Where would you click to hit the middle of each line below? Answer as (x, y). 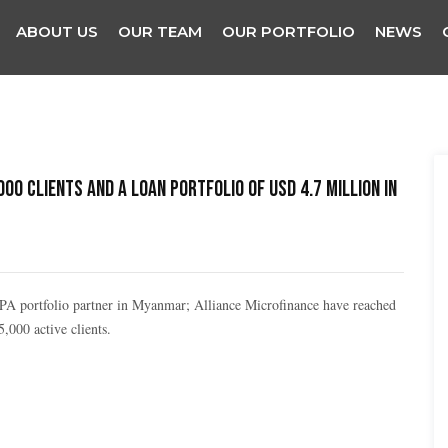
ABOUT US (57, 31)
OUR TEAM (160, 31)
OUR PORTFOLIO (288, 31)
